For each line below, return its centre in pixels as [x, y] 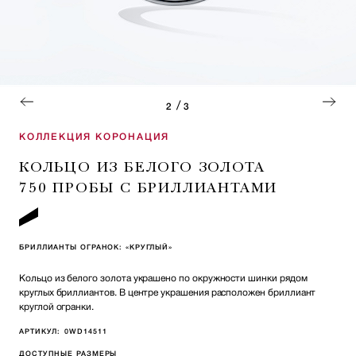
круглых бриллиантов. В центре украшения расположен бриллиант [168, 293]
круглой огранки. [57, 307]
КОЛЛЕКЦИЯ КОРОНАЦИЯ [95, 137]
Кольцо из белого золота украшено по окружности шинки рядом [163, 279]
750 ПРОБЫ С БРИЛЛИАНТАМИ [149, 188]
